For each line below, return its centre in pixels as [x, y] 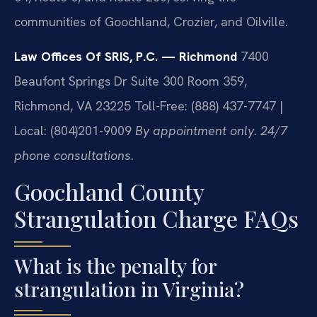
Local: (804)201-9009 [73, 131]
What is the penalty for [115, 265]
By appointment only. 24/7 [211, 131]
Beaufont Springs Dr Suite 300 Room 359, [131, 81]
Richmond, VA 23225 [73, 106]
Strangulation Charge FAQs [156, 218]
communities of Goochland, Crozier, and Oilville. [151, 21]
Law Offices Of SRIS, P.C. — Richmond [126, 57]
